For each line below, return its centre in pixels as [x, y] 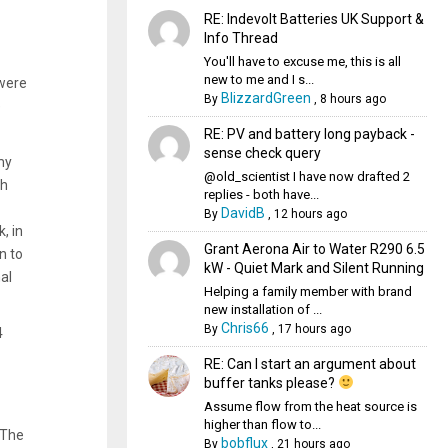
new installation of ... [262, 309]
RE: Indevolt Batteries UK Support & [313, 19]
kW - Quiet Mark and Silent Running [313, 268]
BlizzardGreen [265, 98]
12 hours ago [310, 214]
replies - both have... [261, 194]
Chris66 [244, 328]
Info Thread [240, 38]
